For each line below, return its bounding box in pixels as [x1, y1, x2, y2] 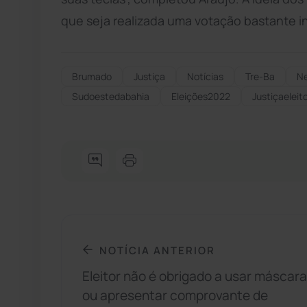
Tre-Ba [245, 69, 275, 83]
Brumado [72, 69, 112, 83]
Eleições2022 [171, 89, 230, 103]
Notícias [187, 69, 223, 83]
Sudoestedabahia [72, 89, 149, 103]
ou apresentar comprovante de [82, 286, 268, 305]
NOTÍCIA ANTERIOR [99, 243, 215, 257]
